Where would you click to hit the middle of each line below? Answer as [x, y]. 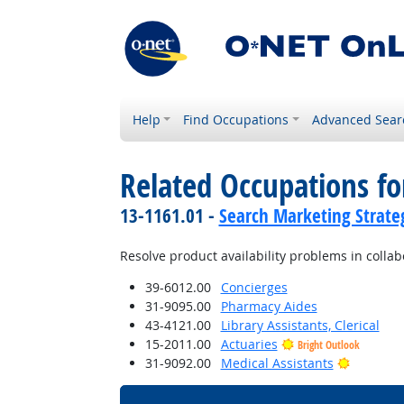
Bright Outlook [328, 345]
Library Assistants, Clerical [300, 325]
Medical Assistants [277, 363]
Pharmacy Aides [269, 306]
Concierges [254, 287]
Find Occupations [236, 119]
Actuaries [249, 344]
